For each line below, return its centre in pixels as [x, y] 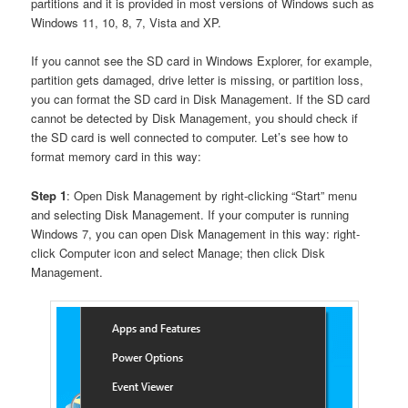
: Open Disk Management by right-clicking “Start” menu [212, 195]
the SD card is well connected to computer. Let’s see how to [190, 138]
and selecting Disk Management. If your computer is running [190, 214]
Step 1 [49, 195]
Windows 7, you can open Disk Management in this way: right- [196, 233]
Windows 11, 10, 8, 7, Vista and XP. [127, 23]
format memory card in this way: [117, 157]
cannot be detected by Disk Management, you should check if [195, 118]
